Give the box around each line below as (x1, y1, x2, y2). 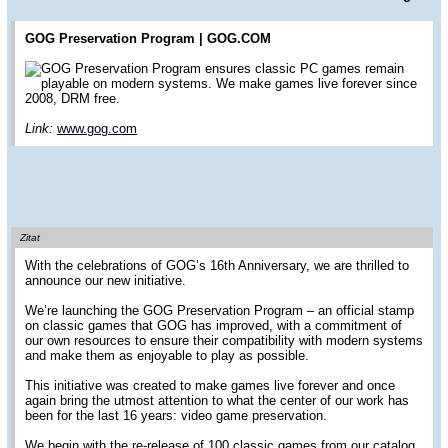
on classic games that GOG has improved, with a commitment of (25, 317, 402, 333)
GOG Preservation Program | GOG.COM (25, 31, 271, 47)
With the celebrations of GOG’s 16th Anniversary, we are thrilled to (25, 257, 409, 273)
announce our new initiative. (25, 272, 186, 288)
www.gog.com (57, 121, 137, 137)
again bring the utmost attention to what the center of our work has (25, 392, 409, 408)
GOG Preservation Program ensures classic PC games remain (41, 61, 404, 77)
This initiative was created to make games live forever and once (25, 377, 395, 393)
